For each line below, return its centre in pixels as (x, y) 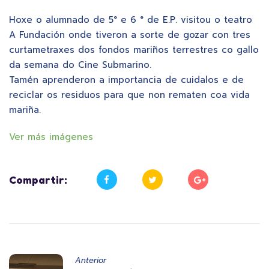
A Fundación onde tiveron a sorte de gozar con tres (130, 35)
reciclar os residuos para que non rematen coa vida (129, 95)
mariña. (25, 110)
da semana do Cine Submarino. (80, 65)
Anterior (91, 261)
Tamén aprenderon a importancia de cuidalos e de (126, 80)
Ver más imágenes (51, 137)
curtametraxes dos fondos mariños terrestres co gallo (134, 50)
